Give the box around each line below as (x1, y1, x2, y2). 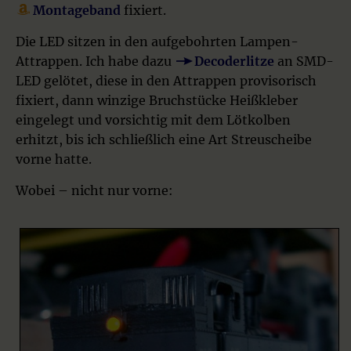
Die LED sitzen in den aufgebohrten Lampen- (16, 33, 299, 49)
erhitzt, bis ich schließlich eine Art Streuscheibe (16, 131, 312, 147)
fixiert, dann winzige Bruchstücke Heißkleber (16, 92, 298, 108)
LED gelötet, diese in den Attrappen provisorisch (16, 72, 317, 89)
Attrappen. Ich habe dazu (16, 52, 175, 69)
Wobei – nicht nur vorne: (16, 182, 173, 198)
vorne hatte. (16, 150, 92, 167)
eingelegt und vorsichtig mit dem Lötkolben (16, 111, 291, 128)
